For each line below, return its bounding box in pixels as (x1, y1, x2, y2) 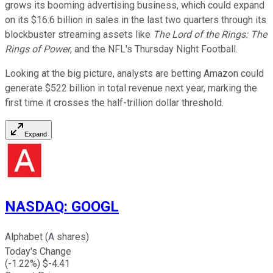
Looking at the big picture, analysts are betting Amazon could (5, 67, 264, 79)
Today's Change (5, 246, 71, 258)
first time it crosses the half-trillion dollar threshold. (5, 96, 226, 108)
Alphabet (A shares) (5, 231, 89, 243)
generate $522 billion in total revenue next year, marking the (5, 82, 257, 94)
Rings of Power (5, 43, 70, 55)
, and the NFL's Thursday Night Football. (70, 43, 240, 55)
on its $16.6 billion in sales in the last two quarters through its (5, 13, 266, 26)
